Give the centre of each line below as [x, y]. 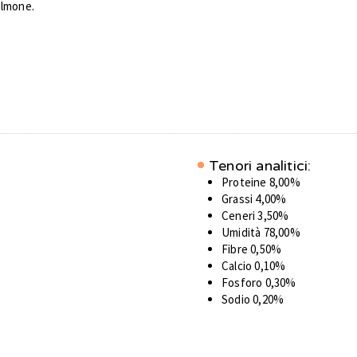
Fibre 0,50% [252, 249]
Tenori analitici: [260, 166]
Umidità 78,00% [261, 233]
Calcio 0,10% [254, 266]
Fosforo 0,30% [259, 283]
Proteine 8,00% [261, 182]
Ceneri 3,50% [255, 216]
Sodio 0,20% [253, 300]
